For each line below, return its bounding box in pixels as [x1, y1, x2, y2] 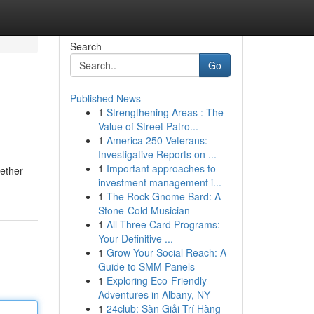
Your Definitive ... [97, 231, 173, 245]
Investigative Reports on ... [97, 147, 217, 161]
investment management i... [97, 175, 221, 189]
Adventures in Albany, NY [97, 287, 210, 301]
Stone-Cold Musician [97, 203, 190, 217]
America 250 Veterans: [106, 133, 207, 147]
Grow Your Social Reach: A [106, 245, 226, 259]
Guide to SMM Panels [97, 259, 195, 273]
